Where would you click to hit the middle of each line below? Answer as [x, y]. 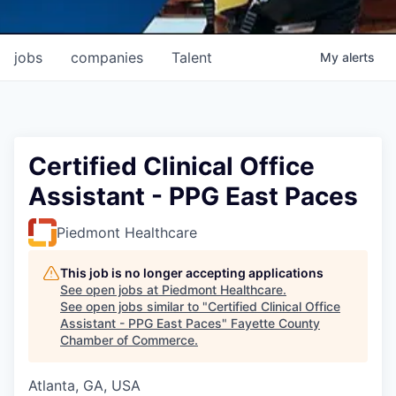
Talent [192, 57]
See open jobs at [111, 289]
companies [107, 57]
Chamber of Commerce [127, 339]
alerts [358, 57]
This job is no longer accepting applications [192, 272]
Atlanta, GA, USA [84, 385]
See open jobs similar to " [134, 306]
